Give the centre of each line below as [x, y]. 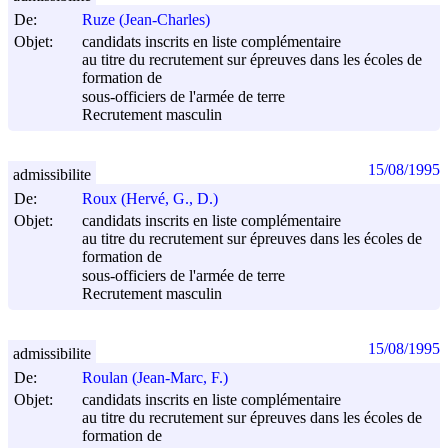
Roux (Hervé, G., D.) [150, 199]
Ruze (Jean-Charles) [146, 20]
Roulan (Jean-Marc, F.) [155, 378]
